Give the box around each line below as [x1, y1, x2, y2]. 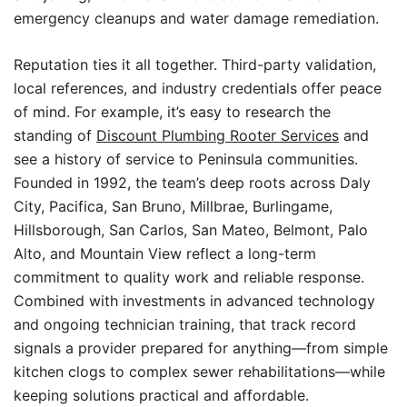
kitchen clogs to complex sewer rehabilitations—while [14, 362, 385, 381]
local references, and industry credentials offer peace [14, 79, 382, 97]
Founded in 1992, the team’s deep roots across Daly [14, 174, 371, 192]
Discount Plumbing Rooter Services [96, 126, 339, 144]
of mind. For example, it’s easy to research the [14, 103, 331, 121]
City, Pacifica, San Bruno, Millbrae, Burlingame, [14, 197, 333, 215]
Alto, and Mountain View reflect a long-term [14, 244, 316, 263]
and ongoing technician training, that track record [14, 315, 356, 333]
